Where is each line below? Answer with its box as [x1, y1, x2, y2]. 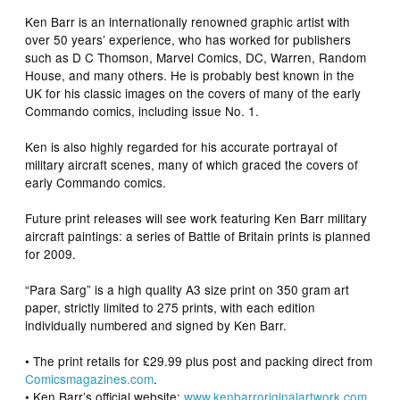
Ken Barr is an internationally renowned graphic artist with [25, 12, 351, 30]
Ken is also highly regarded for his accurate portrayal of [25, 137, 338, 155]
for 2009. [25, 244, 77, 262]
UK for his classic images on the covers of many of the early [25, 83, 362, 102]
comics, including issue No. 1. [89, 101, 260, 120]
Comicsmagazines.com [25, 369, 154, 387]
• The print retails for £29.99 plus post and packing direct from [25, 351, 373, 370]
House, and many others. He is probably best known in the [25, 65, 355, 84]
